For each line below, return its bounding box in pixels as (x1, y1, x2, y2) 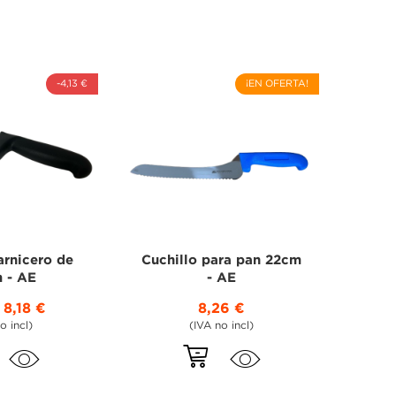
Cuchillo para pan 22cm (141, 254, 302, 266)
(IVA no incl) (189, 320, 255, 331)
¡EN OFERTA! (245, 79, 308, 88)
